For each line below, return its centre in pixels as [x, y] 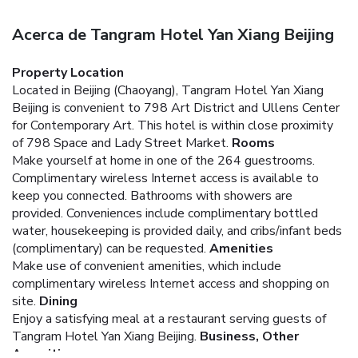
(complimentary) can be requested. [109, 248]
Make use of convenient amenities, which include [147, 266]
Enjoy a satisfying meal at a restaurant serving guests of [169, 318]
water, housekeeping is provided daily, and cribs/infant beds [177, 231]
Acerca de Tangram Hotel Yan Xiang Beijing [173, 34]
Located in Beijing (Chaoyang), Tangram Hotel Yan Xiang [168, 90]
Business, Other [249, 336]
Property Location [68, 72]
